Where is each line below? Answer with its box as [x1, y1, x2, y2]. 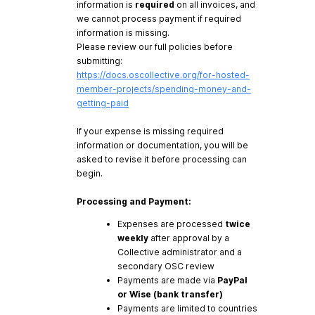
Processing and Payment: [77, 195, 193, 207]
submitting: [77, 55, 122, 66]
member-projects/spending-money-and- [77, 83, 251, 94]
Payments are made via [117, 274, 217, 285]
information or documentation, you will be [77, 139, 248, 150]
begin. [77, 167, 107, 179]
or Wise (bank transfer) [117, 288, 223, 300]
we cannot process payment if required [77, 13, 241, 24]
